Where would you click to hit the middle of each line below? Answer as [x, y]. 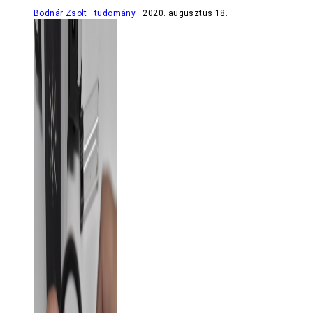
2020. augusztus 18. [185, 13]
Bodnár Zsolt [60, 13]
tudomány [115, 13]
